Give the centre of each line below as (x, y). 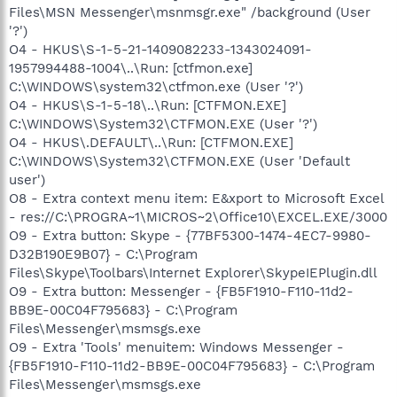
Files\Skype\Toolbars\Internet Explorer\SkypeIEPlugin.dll (193, 272)
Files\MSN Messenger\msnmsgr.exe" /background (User (190, 12)
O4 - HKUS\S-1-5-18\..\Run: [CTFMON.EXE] (148, 105)
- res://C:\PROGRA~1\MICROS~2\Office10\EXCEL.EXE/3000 (198, 217)
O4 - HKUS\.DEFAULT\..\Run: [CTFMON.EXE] (151, 142)
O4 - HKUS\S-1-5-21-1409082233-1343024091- (160, 49)
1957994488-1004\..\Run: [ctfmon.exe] (131, 68)
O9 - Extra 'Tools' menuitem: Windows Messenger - (176, 347)
